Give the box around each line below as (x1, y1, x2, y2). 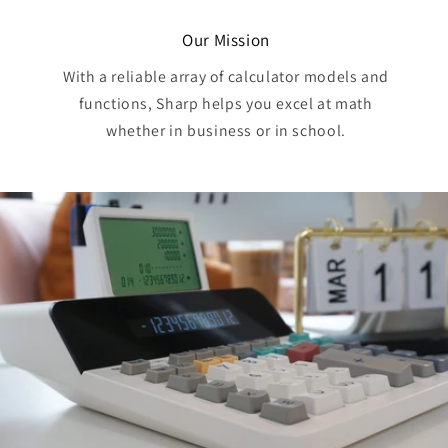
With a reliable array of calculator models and (63, 66, 389, 88)
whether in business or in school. (106, 120, 346, 142)
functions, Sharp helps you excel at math (79, 93, 373, 115)
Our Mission (182, 28, 270, 51)
